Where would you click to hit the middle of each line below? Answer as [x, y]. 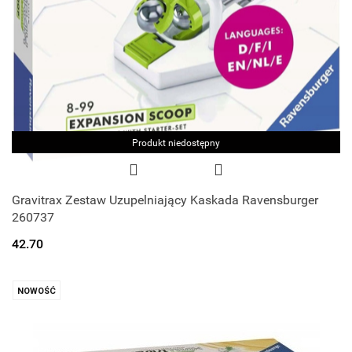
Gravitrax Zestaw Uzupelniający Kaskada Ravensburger [165, 200]
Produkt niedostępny [176, 143]
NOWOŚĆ [37, 291]
